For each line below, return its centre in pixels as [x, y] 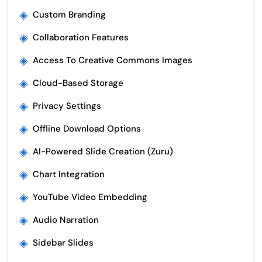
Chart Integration [69, 174]
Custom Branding [69, 15]
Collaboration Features [81, 37]
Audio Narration [66, 220]
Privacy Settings [67, 106]
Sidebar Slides [63, 243]
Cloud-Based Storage [78, 83]
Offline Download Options [87, 129]
